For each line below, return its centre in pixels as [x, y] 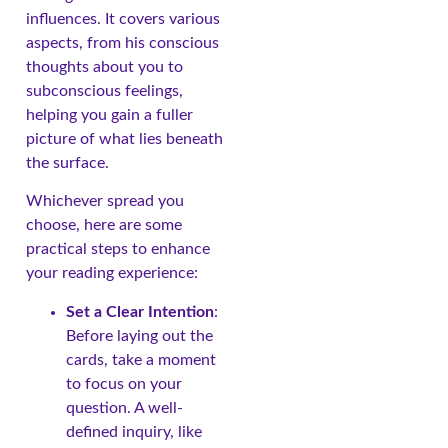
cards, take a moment [141, 359]
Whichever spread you [105, 201]
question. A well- [124, 407]
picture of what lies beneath [124, 138]
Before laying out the [139, 335]
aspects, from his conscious [122, 42]
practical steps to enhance [118, 249]
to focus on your [124, 383]
